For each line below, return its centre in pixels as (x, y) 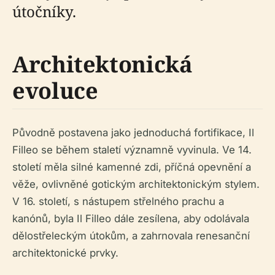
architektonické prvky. (65, 253)
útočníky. (44, 12)
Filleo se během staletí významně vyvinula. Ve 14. (132, 150)
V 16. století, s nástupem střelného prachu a (118, 202)
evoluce (55, 91)
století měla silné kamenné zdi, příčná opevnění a (132, 167)
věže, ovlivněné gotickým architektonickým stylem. (136, 184)
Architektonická (103, 64)
